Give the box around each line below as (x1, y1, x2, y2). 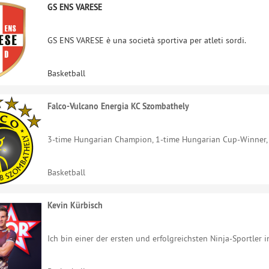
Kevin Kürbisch (47, 200, 103, 211)
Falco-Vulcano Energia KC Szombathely (47, 101, 189, 112)
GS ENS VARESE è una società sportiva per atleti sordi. (47, 34, 246, 46)
